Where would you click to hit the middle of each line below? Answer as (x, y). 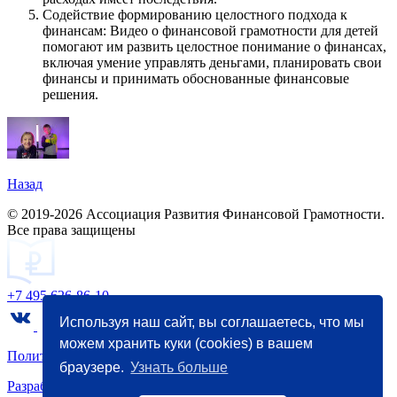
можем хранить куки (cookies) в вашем (187, 343)
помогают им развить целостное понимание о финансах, (214, 46)
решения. (70, 94)
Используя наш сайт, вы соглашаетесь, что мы (212, 322)
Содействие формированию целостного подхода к (195, 14)
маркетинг (121, 385)
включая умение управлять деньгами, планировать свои (212, 62)
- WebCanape (192, 385)
